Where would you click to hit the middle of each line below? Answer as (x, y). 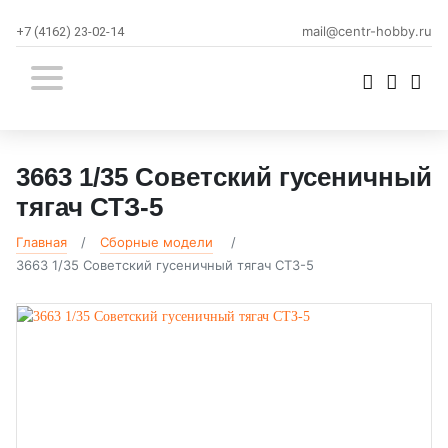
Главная (41, 241)
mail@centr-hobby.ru (367, 31)
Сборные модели (156, 241)
